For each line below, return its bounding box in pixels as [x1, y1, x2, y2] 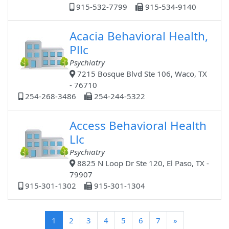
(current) [56, 215, 86, 225]
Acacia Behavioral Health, [70, 28, 209, 44]
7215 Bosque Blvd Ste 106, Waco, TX [75, 68, 208, 79]
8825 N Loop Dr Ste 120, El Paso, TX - [75, 158, 210, 169]
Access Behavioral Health [70, 118, 207, 134]
